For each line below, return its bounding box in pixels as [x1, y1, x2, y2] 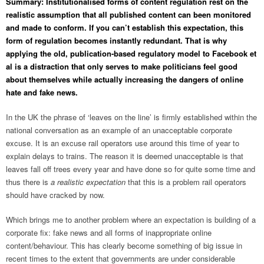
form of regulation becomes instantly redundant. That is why [6, 35, 227, 47]
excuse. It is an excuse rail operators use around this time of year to [6, 137, 239, 149]
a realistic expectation [51, 176, 126, 188]
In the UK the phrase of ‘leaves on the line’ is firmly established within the [6, 111, 257, 123]
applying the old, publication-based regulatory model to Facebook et [6, 48, 256, 60]
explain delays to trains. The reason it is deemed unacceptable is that [6, 150, 243, 162]
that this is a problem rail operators [126, 176, 246, 188]
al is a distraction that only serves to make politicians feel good [6, 61, 237, 72]
